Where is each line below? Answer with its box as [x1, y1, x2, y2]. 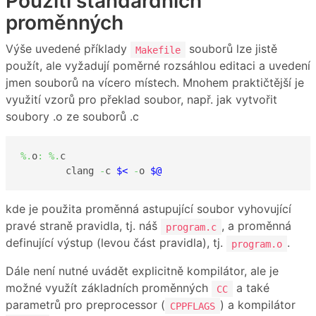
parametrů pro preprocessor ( [6, 298, 165, 312]
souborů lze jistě [186, 42, 277, 56]
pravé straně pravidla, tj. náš [6, 219, 161, 233]
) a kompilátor [220, 298, 296, 312]
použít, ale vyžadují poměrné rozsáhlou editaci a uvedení [6, 59, 310, 73]
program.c [166, 221, 217, 233]
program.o [231, 238, 282, 250]
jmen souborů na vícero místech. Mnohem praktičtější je [6, 75, 304, 90]
